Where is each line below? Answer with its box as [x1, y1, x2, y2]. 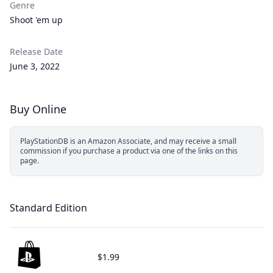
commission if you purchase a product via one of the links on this [20, 146, 238, 156]
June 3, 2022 [10, 60, 60, 72]
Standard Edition [10, 201, 87, 214]
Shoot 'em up [10, 14, 63, 26]
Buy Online [10, 102, 66, 116]
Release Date [10, 46, 63, 57]
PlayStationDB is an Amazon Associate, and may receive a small [20, 136, 236, 146]
